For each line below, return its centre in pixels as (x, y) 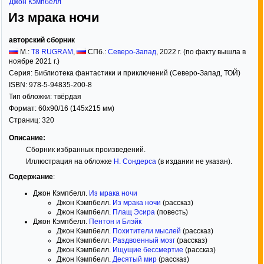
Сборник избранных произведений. (85, 150)
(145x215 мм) (91, 108)
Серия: (22, 73)
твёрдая (67, 97)
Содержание (31, 177)
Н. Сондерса (135, 161)
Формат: (24, 108)
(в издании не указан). (194, 161)
